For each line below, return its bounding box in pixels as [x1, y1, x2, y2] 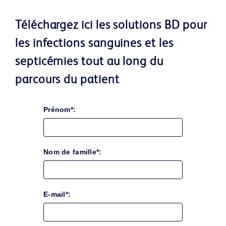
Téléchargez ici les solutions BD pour [15, 20, 208, 32]
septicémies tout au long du [15, 56, 163, 68]
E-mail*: [43, 190, 71, 198]
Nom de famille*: [43, 148, 102, 156]
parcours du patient [15, 74, 120, 86]
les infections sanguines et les [15, 38, 174, 50]
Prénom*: [43, 105, 76, 114]
